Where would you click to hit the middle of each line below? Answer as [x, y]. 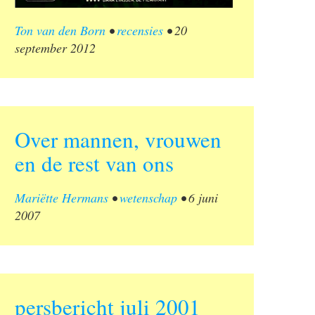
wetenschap [148, 198]
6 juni [203, 198]
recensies [140, 31]
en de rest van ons [94, 163]
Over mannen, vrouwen [118, 140]
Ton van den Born [60, 31]
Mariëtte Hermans [62, 198]
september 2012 [55, 48]
